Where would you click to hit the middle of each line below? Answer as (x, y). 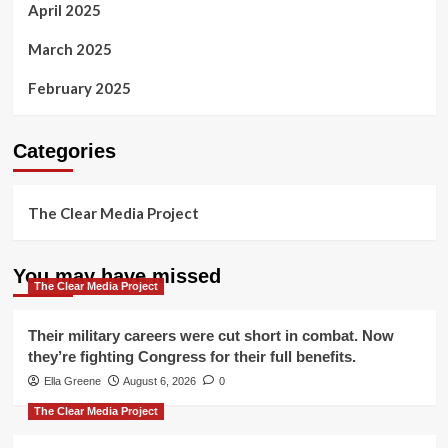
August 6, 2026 (159, 380)
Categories (64, 150)
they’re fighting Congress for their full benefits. (191, 356)
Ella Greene (72, 380)
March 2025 (69, 48)
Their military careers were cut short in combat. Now (210, 335)
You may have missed (116, 275)
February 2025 (79, 87)
